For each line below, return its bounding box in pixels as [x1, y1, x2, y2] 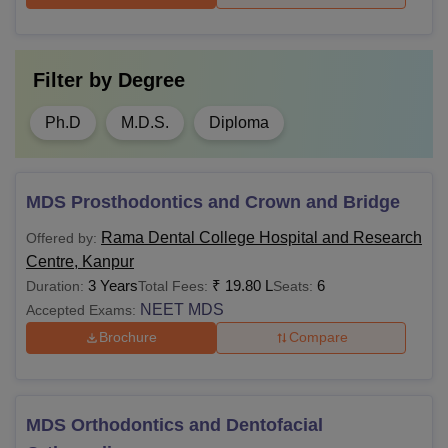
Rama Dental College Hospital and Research [101, 228, 422, 246]
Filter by [33, 68, 118, 91]
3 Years [88, 276, 138, 294]
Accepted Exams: [26, 301, 136, 318]
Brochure [99, 329, 158, 346]
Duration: [26, 277, 84, 294]
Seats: [273, 277, 317, 294]
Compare [288, 329, 348, 346]
